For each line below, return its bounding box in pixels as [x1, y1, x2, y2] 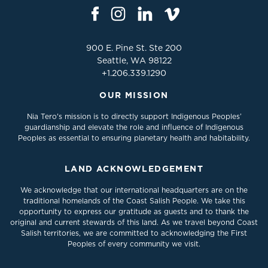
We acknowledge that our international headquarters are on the [20, 185, 248, 194]
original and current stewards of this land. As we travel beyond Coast [10, 218, 258, 227]
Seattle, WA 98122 [96, 56, 172, 65]
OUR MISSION [99, 90, 169, 100]
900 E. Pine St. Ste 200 [86, 43, 182, 53]
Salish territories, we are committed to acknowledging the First [21, 229, 247, 237]
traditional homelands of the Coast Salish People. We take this [23, 196, 245, 205]
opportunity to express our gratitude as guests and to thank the [19, 207, 249, 216]
